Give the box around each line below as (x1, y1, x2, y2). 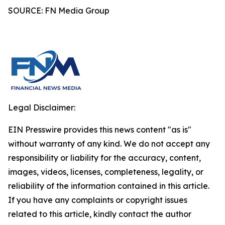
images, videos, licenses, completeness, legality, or (8, 167, 203, 177)
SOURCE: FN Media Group (8, 6, 109, 16)
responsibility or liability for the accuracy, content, (8, 153, 201, 163)
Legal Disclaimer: (8, 102, 75, 113)
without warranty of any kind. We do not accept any (8, 139, 210, 149)
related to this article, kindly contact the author (8, 209, 191, 219)
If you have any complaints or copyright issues (8, 195, 187, 205)
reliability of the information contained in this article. (8, 181, 209, 191)
